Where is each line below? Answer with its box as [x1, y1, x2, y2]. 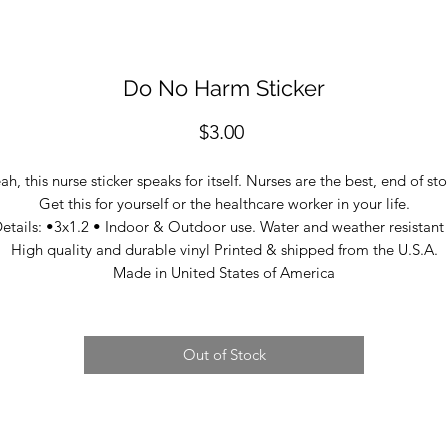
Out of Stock [182, 344, 266, 364]
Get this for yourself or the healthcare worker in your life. [38, 193, 410, 213]
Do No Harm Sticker [123, 74, 325, 101]
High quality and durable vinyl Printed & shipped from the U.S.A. [10, 239, 438, 259]
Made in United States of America [113, 262, 335, 282]
